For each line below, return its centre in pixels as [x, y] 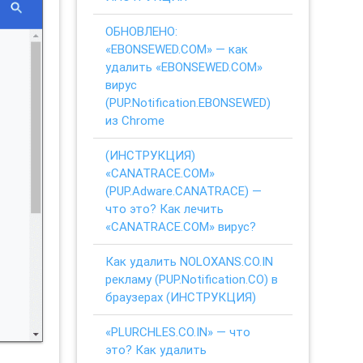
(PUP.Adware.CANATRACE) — [184, 190]
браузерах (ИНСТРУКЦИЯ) [181, 297]
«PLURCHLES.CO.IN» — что [178, 331]
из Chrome [135, 120]
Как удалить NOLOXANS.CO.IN [190, 261]
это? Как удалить [156, 349]
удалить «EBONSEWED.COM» [184, 66]
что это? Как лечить [165, 208]
